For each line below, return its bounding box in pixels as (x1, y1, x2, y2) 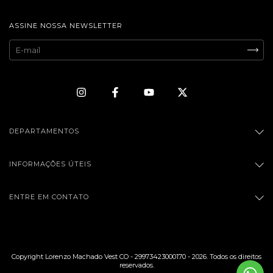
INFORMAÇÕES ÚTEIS (9, 160, 91, 169)
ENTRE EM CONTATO (9, 193, 89, 202)
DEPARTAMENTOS (9, 127, 79, 136)
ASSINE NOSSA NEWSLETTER (9, 21, 122, 30)
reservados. (119, 261, 154, 270)
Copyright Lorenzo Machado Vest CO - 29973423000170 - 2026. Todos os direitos (12, 252, 261, 261)
